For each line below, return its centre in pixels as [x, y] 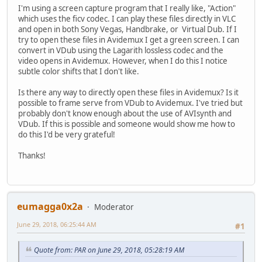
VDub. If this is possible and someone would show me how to [127, 124]
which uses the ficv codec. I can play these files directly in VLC [127, 18]
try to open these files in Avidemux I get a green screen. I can [129, 39]
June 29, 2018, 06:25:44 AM [57, 225]
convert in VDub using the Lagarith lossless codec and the [121, 50]
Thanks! [32, 155]
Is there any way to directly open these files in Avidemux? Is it [128, 92]
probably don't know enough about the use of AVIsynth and [125, 113]
